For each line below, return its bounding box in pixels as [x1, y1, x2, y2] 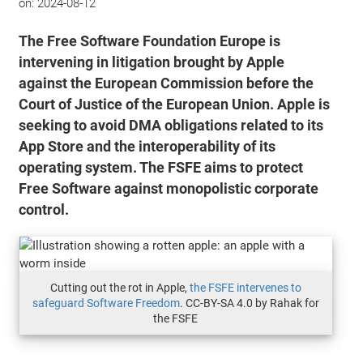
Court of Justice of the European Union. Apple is [19, 95, 331, 113]
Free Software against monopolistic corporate [19, 179, 319, 198]
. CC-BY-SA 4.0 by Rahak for [179, 296, 319, 310]
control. [19, 200, 70, 219]
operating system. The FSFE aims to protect [19, 158, 304, 177]
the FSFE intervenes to [189, 280, 301, 294]
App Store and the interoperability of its [19, 137, 276, 156]
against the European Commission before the [19, 74, 314, 92]
